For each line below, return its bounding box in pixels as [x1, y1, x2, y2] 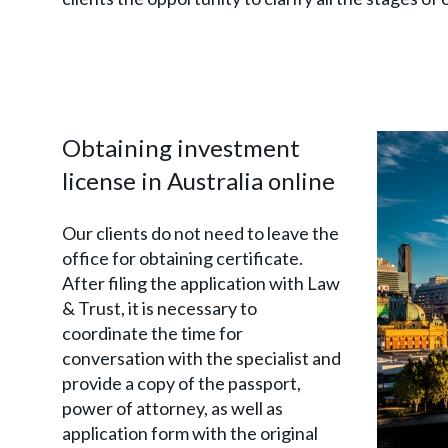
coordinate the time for [62, 321, 243, 344]
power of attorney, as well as [62, 396, 283, 419]
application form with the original [62, 421, 318, 444]
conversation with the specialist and [62, 346, 341, 369]
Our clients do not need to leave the [62, 221, 339, 244]
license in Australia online [62, 165, 335, 195]
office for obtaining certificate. [62, 246, 303, 269]
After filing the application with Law [62, 271, 340, 294]
